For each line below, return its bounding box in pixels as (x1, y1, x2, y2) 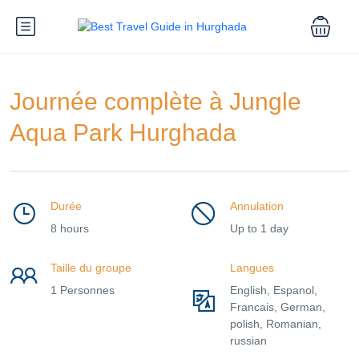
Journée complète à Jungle (10, 88, 301, 115)
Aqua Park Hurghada (10, 119, 236, 146)
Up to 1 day (230, 222, 288, 235)
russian (230, 334, 267, 347)
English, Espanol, (230, 284, 317, 296)
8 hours (50, 222, 89, 235)
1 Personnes (50, 284, 115, 296)
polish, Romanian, (230, 317, 321, 330)
